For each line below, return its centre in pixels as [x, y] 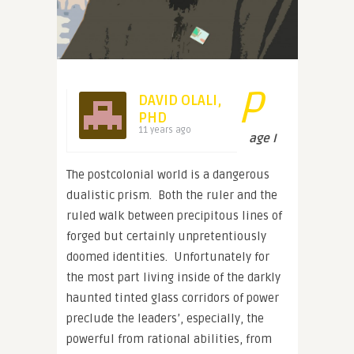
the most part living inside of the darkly [173, 277]
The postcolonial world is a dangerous [168, 174]
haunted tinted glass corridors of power [173, 298]
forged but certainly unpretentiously [166, 236]
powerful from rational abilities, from [169, 339]
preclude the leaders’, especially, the [165, 318]
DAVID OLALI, [180, 100]
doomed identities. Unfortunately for [168, 256]
